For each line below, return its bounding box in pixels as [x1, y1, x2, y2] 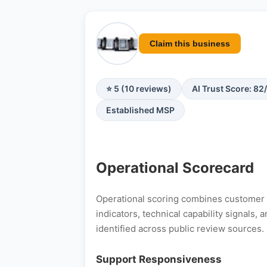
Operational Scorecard [96, 159, 254, 176]
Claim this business [150, 39, 230, 48]
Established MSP [106, 105, 175, 115]
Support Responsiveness [96, 253, 222, 266]
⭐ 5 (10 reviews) [106, 83, 172, 94]
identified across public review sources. [96, 222, 264, 234]
